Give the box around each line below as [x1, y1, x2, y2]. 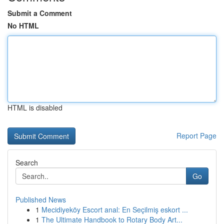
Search [15, 157, 38, 167]
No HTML [7, 20, 39, 30]
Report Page [176, 130, 216, 140]
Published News [15, 194, 66, 204]
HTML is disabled [7, 102, 62, 112]
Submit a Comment [7, 8, 72, 18]
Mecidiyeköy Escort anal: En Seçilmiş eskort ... [41, 204, 188, 214]
